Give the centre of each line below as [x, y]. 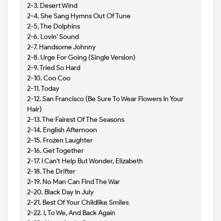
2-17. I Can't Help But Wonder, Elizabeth [85, 161]
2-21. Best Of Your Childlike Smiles [78, 203]
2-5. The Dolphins [54, 27]
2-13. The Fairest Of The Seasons [76, 120]
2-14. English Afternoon [62, 130]
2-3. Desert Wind [52, 6]
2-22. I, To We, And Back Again [71, 213]
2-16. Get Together [55, 151]
